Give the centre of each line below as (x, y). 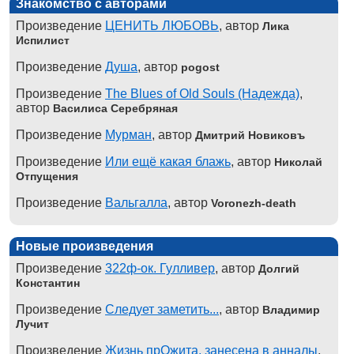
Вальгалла (136, 202)
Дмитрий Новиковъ (250, 135)
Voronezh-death (254, 203)
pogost (200, 67)
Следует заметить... (162, 309)
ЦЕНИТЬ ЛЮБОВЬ (162, 25)
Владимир (291, 309)
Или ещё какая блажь (168, 161)
